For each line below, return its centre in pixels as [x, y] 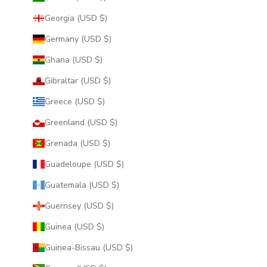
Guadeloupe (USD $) [120, 164]
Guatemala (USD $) [115, 185]
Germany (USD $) [107, 39]
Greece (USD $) [101, 101]
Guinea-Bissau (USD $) [129, 247]
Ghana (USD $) [98, 60]
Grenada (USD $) [106, 143]
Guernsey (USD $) [110, 206]
